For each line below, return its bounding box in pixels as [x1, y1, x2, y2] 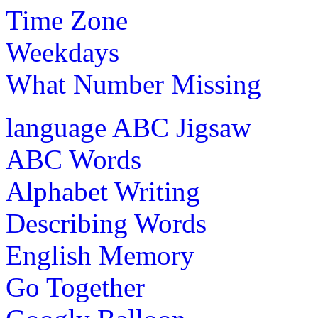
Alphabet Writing [6, 175, 200, 207]
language [6, 111, 106, 143]
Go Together [6, 271, 145, 302]
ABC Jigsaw [112, 111, 251, 143]
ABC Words [6, 143, 141, 175]
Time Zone [6, 4, 128, 35]
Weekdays [6, 36, 119, 67]
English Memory [6, 239, 194, 270]
